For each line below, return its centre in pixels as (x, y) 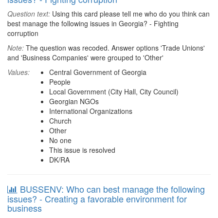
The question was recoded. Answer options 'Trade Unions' (114, 48)
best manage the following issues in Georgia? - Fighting (93, 23)
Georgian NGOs (74, 101)
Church (60, 121)
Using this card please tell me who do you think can (130, 14)
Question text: (29, 14)
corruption (23, 33)
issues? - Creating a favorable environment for (97, 199)
